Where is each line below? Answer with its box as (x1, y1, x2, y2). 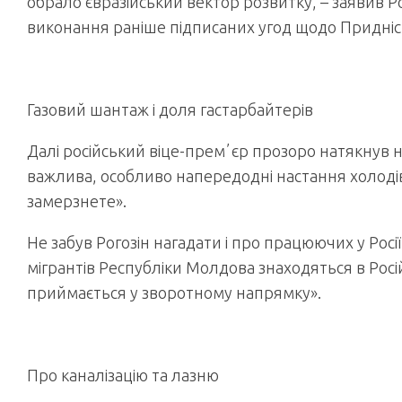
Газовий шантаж (27, 100, 149, 118)
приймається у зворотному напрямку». (27, 284, 321, 301)
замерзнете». (27, 192, 127, 210)
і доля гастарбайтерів (149, 100, 313, 118)
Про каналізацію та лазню (27, 366, 219, 384)
